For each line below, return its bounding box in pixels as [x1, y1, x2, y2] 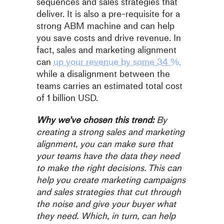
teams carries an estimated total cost [36, 79, 182, 93]
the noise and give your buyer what [36, 197, 176, 211]
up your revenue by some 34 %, [53, 55, 181, 69]
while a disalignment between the [36, 67, 170, 81]
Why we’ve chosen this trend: [36, 113, 156, 127]
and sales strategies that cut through [36, 185, 181, 199]
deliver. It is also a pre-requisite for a [36, 7, 180, 21]
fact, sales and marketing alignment [36, 43, 176, 57]
